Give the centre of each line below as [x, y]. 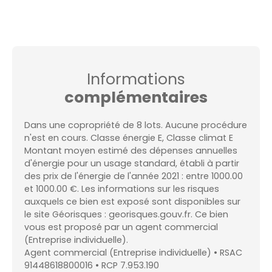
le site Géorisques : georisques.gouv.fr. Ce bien [126, 215]
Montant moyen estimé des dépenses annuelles [131, 151]
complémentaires [136, 98]
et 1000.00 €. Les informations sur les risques [122, 189]
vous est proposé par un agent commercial [121, 227]
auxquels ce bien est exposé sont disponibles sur [132, 202]
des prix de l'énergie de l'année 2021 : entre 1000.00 [134, 176]
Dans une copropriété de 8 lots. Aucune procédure [136, 125]
